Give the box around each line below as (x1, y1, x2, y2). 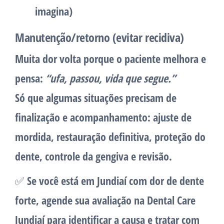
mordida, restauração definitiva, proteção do (15, 129, 205, 144)
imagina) (35, 3, 72, 19)
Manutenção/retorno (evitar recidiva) (15, 29, 184, 46)
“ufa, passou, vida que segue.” (45, 70, 175, 86)
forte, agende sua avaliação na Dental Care (15, 192, 195, 208)
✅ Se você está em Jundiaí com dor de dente (15, 173, 204, 188)
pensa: (15, 70, 45, 86)
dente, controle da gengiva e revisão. (15, 148, 172, 164)
